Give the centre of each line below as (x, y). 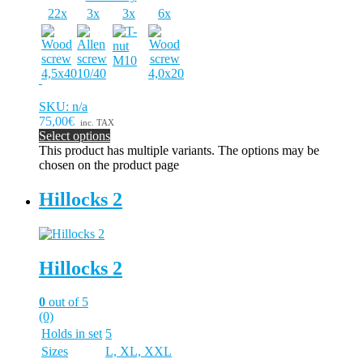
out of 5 (67, 302)
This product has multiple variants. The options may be (179, 150)
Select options (75, 135)
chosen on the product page (109, 164)
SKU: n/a (63, 106)
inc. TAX (97, 122)
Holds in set (72, 334)
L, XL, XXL (139, 352)
